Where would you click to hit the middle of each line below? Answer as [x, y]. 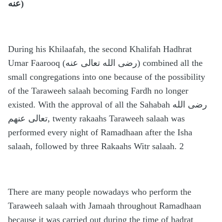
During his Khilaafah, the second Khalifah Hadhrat [100, 49]
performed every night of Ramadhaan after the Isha [100, 133]
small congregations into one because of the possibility [107, 77]
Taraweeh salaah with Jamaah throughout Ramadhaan [105, 206]
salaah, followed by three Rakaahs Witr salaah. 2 [96, 146]
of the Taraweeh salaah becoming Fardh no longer [98, 91]
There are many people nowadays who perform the [100, 192]
